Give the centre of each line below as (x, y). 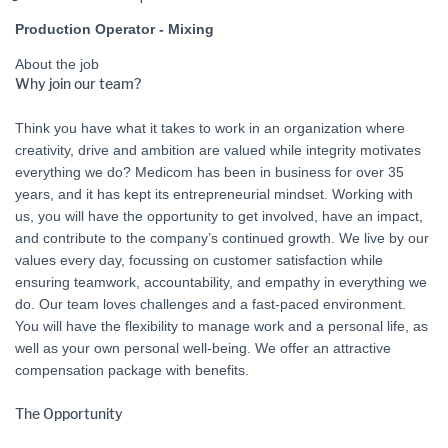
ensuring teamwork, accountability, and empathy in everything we (221, 282)
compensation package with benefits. (132, 370)
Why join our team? (78, 84)
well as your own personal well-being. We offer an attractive (203, 348)
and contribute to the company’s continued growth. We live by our (222, 238)
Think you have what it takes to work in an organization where (210, 128)
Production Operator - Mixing (114, 29)
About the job (57, 64)
